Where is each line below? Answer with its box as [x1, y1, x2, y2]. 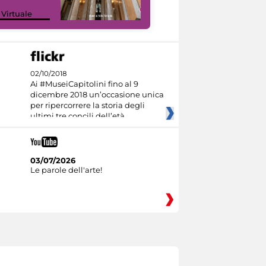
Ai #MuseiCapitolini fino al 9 [30, 79, 138, 89]
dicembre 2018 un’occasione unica [30, 90, 164, 100]
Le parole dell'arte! [30, 164, 102, 175]
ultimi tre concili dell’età [30, 111, 125, 121]
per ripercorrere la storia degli [30, 100, 145, 110]
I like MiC [174, 8, 210, 18]
